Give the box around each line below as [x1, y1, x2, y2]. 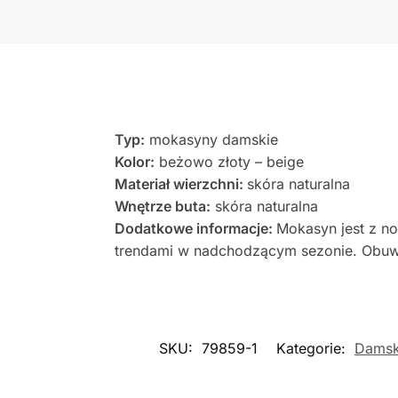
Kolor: [114, 152, 155, 171]
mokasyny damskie [144, 130, 278, 148]
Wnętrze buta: [114, 196, 211, 215]
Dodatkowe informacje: [114, 219, 276, 237]
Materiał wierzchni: [114, 174, 247, 193]
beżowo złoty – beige [154, 152, 304, 171]
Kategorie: [276, 339, 350, 358]
